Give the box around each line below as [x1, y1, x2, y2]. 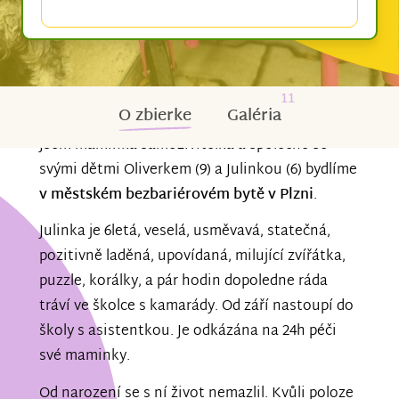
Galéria [226, 101, 281, 131]
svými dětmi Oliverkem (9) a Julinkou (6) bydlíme [39, 157, 357, 183]
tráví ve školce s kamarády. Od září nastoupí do [39, 294, 354, 321]
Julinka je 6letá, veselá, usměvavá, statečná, [39, 219, 330, 246]
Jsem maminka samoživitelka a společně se [39, 132, 328, 159]
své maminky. [39, 344, 130, 370]
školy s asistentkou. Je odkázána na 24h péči [39, 319, 337, 346]
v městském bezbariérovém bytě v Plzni [39, 182, 313, 208]
